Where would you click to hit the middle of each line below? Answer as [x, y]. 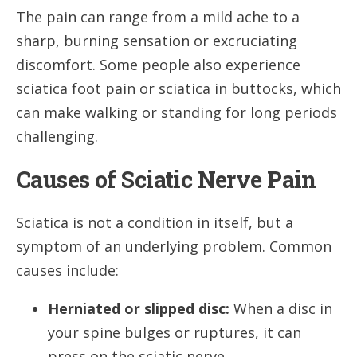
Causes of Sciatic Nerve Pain [166, 179]
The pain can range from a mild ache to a [158, 16]
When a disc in [281, 309]
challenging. [57, 136]
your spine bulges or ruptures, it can [175, 333]
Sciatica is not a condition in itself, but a [155, 223]
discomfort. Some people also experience [158, 64]
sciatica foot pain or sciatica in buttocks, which [178, 88]
